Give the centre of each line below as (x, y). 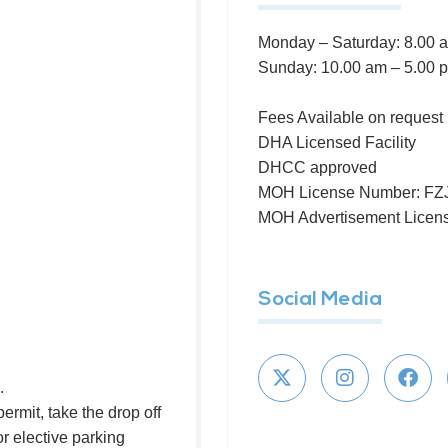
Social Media (320, 299)
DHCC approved (317, 167)
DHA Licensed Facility (337, 142)
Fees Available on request (350, 117)
